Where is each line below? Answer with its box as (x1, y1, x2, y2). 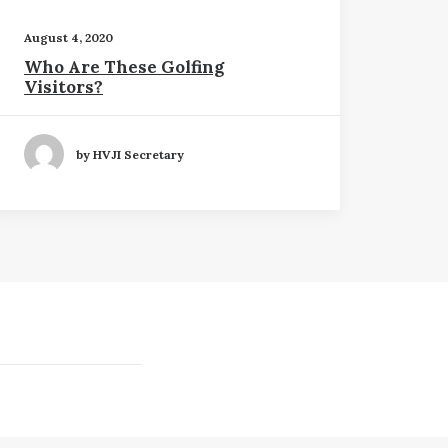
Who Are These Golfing (24, 56, 224, 78)
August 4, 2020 (24, 30, 113, 45)
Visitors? (24, 76, 103, 98)
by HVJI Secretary (76, 146, 184, 162)
